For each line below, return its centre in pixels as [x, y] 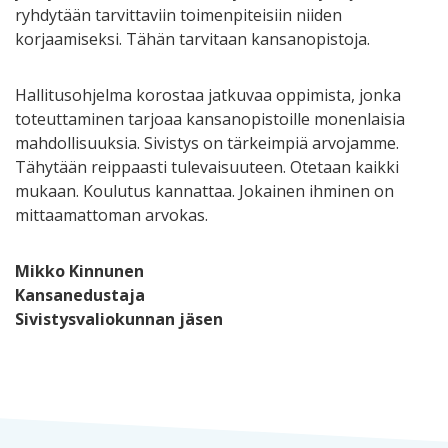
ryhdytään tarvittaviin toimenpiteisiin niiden [178, 14]
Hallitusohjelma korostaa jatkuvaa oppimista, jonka [208, 94]
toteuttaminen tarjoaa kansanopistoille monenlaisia [210, 118]
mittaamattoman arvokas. [111, 214]
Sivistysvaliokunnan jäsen [119, 318]
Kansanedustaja [80, 294]
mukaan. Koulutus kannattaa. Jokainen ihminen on [204, 190]
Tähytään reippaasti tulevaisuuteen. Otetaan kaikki [207, 166]
